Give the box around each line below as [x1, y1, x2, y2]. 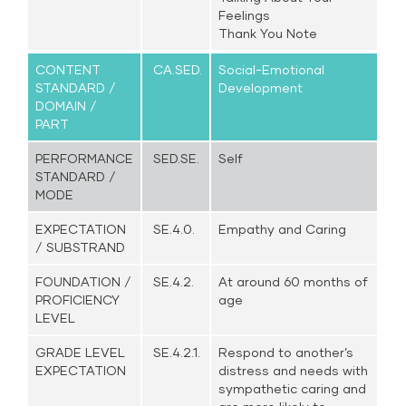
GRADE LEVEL [35, 344, 126, 360]
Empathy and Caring [218, 221, 347, 237]
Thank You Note [218, 25, 318, 41]
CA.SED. [150, 62, 203, 77]
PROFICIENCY [35, 292, 121, 307]
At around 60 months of [218, 274, 369, 289]
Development [218, 80, 304, 95]
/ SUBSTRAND [35, 239, 126, 255]
